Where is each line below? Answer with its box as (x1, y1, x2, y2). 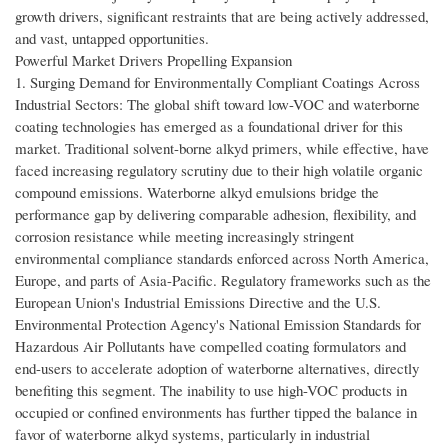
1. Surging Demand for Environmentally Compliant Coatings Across (15, 72, 420, 93)
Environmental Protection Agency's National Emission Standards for (15, 314, 421, 335)
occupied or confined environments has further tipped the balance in (15, 402, 417, 423)
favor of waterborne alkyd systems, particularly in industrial (15, 424, 370, 445)
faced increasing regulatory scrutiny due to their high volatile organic (15, 160, 423, 181)
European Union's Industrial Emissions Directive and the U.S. (15, 292, 381, 313)
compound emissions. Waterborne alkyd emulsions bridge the (15, 182, 379, 203)
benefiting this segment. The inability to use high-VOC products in (15, 380, 407, 401)
